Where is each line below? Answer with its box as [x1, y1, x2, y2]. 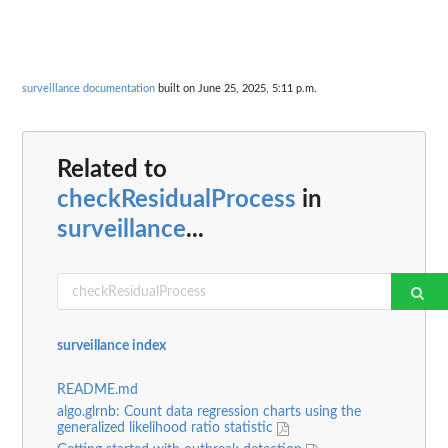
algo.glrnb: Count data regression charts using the [57, 405, 361, 420]
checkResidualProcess [57, 188, 296, 213]
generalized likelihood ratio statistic [57, 421, 277, 436]
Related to [57, 158, 167, 183]
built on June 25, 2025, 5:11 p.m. [155, 82, 317, 94]
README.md [57, 383, 138, 398]
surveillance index [57, 339, 166, 354]
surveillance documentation [22, 82, 155, 94]
